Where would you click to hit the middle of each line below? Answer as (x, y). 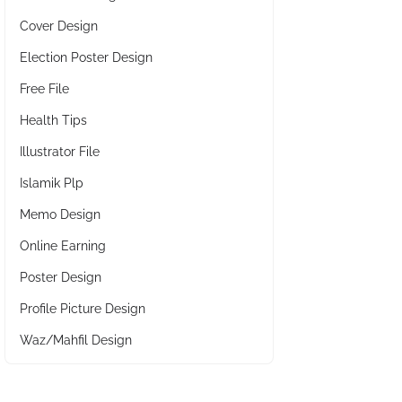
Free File (44, 89)
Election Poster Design (86, 57)
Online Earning (63, 246)
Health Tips (53, 120)
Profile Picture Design (83, 309)
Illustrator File (60, 152)
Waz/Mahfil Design (76, 340)
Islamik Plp (52, 183)
